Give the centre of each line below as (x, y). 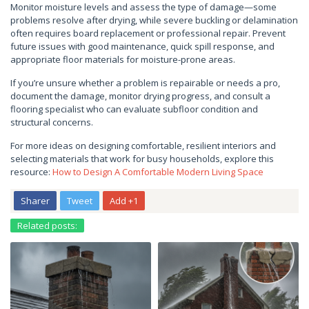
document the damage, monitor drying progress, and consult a (140, 96)
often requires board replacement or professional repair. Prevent (148, 33)
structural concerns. (52, 122)
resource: (31, 172)
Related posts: (47, 226)
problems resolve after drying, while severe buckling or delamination (154, 20)
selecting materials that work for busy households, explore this (142, 159)
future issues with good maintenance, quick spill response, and (142, 46)
